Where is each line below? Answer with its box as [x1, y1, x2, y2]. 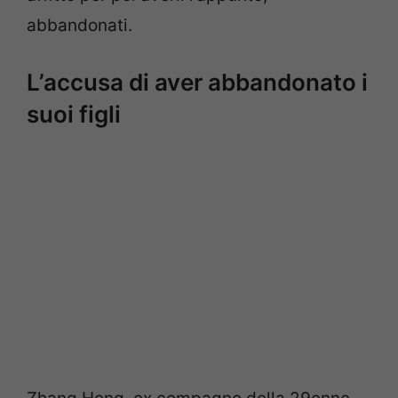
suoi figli [27, 99, 121, 128]
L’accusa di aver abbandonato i [27, 68, 368, 96]
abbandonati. [27, 15, 132, 36]
